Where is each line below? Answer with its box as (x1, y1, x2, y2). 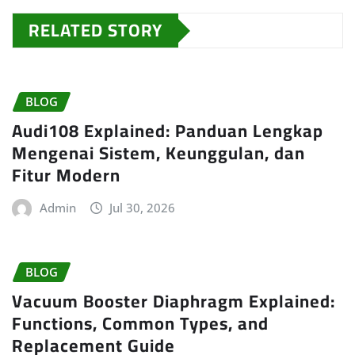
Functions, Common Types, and (12, 306, 269, 340)
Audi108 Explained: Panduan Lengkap (12, 114, 323, 148)
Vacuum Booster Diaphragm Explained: (12, 284, 335, 318)
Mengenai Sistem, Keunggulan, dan (12, 136, 305, 170)
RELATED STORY (29, 13, 162, 48)
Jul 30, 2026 (109, 200, 176, 216)
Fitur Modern (12, 158, 120, 193)
